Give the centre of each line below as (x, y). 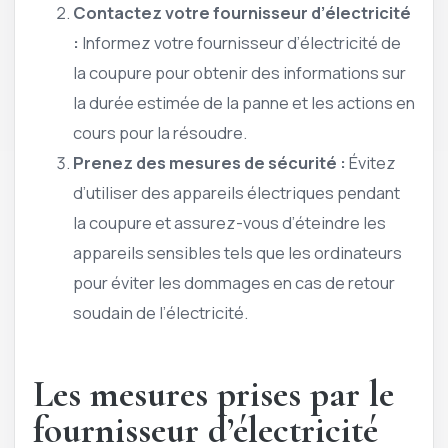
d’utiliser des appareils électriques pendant (236, 192)
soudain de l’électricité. (160, 312)
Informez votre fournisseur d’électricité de (240, 42)
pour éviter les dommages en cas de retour (234, 282)
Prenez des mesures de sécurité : (209, 162)
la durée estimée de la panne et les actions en (244, 102)
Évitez (371, 162)
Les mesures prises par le (213, 395)
